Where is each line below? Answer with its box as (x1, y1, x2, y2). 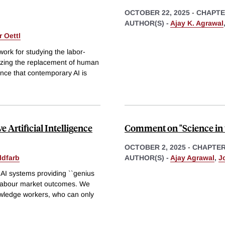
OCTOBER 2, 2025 (125, 143, 186, 151)
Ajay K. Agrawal (170, 19, 223, 27)
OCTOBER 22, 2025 (125, 8, 190, 17)
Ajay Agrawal (170, 153, 214, 162)
